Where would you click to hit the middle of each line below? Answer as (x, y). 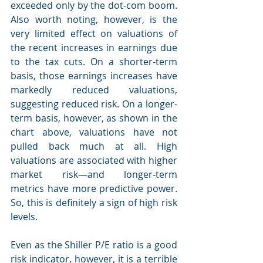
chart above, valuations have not (94, 132)
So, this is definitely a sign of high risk (94, 203)
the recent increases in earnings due (94, 48)
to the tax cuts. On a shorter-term (94, 62)
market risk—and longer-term (94, 174)
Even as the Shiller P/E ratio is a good (94, 245)
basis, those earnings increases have (94, 76)
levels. (24, 217)
